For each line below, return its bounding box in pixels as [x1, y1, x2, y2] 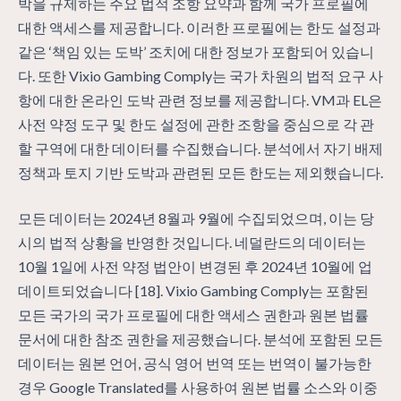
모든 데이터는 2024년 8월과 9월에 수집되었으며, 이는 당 [18, 209, 374, 226]
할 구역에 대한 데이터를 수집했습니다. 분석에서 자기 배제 [18, 139, 383, 157]
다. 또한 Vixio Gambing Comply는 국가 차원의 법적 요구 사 [18, 66, 383, 84]
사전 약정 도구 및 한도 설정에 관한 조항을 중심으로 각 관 [18, 115, 374, 132]
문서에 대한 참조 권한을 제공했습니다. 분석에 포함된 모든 [18, 329, 383, 347]
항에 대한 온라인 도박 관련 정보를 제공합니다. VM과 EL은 [18, 90, 382, 108]
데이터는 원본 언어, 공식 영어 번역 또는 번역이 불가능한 [18, 354, 371, 371]
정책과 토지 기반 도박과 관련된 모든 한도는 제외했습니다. [18, 163, 383, 181]
